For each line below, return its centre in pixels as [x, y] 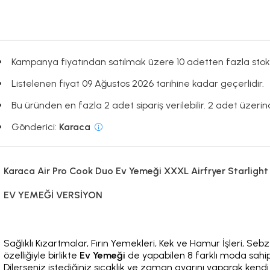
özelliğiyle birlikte [42, 255]
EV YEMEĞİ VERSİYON [53, 195]
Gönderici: [35, 127]
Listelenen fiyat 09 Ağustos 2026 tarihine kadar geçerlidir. [137, 83]
